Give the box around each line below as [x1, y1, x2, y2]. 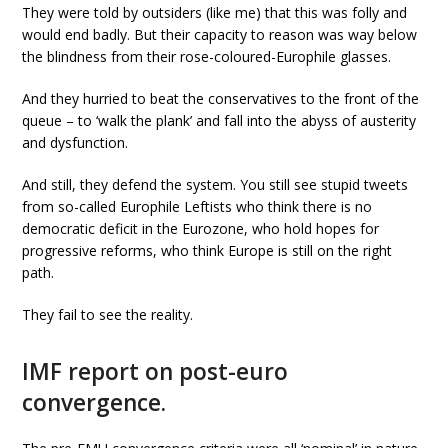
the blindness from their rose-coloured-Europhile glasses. [22, 47, 392, 66]
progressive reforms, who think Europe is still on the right [22, 241, 393, 260]
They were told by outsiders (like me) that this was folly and [22, 3, 408, 22]
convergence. [22, 387, 167, 418]
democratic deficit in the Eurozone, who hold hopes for [22, 219, 380, 238]
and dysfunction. [22, 133, 129, 152]
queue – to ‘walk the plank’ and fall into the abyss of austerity [22, 111, 417, 130]
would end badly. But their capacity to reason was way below [22, 25, 418, 44]
